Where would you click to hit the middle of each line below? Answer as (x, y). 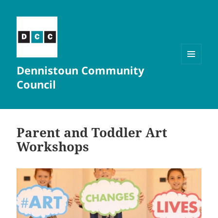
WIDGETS (195, 85)
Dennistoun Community (81, 70)
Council (36, 84)
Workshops (53, 147)
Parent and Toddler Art (92, 133)
